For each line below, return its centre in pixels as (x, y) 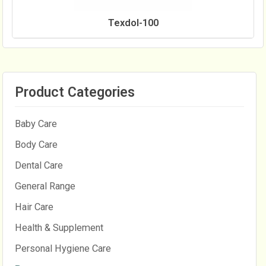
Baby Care (36, 124)
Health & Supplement (59, 228)
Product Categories (75, 93)
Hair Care (34, 207)
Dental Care (39, 166)
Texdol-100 (133, 23)
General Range (45, 186)
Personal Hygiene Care (63, 249)
